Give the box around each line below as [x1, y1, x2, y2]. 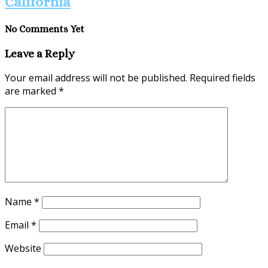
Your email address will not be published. [5, 71, 187, 84]
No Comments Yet [5, 23, 84, 35]
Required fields [190, 71, 255, 84]
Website [5, 241, 41, 255]
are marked [5, 84, 59, 98]
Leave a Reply [5, 47, 75, 60]
